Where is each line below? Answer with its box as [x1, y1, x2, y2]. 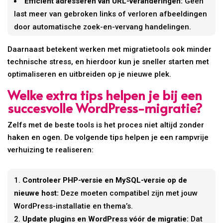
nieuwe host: [14, 188, 59, 198]
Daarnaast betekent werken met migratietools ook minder [7, 44, 212, 54]
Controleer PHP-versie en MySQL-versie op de [22, 175, 188, 185]
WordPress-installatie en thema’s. [14, 201, 133, 211]
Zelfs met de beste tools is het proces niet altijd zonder [7, 120, 205, 129]
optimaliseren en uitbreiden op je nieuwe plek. [7, 69, 172, 79]
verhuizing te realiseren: [7, 145, 94, 154]
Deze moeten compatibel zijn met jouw [59, 188, 198, 198]
